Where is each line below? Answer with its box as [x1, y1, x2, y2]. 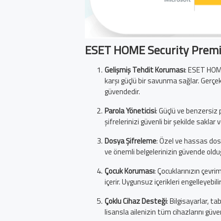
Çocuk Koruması [105, 165, 154, 177]
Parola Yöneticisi [105, 105, 156, 117]
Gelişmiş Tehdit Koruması [105, 64, 185, 76]
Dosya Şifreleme [105, 135, 156, 147]
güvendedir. [105, 86, 140, 98]
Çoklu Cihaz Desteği [105, 195, 167, 207]
